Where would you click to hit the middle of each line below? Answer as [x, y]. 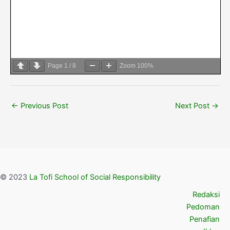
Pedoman [203, 207]
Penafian [205, 219]
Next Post [193, 106]
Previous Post [43, 106]
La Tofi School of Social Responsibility [95, 177]
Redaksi [206, 194]
